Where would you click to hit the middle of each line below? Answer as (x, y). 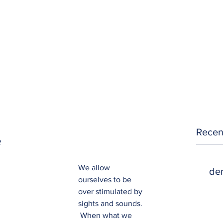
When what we (106, 215)
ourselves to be (106, 179)
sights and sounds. (111, 203)
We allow (95, 167)
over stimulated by (111, 191)
